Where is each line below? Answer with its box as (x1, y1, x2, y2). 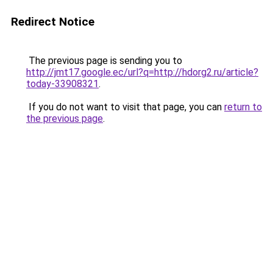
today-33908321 (26, 78, 99, 90)
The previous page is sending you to (26, 55, 182, 66)
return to (224, 101, 262, 113)
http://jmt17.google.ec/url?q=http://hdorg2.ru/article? (26, 66, 258, 78)
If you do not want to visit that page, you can (26, 101, 224, 113)
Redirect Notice (11, 15, 94, 29)
